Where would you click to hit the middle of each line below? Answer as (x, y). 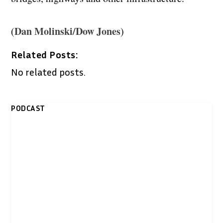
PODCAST (28, 108)
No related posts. (49, 71)
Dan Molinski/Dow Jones (68, 31)
